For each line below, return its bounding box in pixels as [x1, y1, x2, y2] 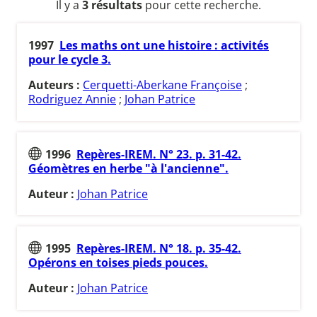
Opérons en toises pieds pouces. [28, 255, 208, 271]
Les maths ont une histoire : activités [59, 38, 269, 54]
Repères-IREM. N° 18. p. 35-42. [76, 241, 241, 257]
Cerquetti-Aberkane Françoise [83, 77, 242, 93]
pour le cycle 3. [28, 52, 111, 68]
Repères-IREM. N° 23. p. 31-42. [76, 146, 241, 162]
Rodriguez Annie [28, 91, 116, 108]
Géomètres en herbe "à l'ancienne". [28, 160, 229, 176]
